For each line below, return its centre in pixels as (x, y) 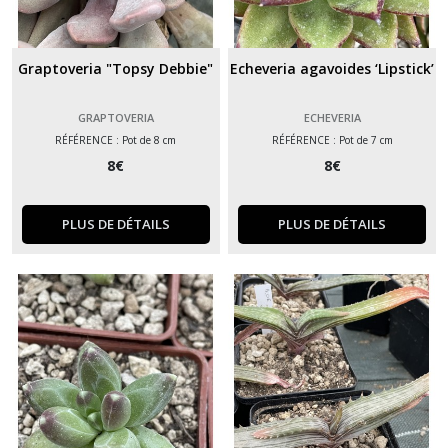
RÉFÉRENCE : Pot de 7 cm (332, 140)
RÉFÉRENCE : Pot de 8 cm (116, 140)
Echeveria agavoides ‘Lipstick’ (332, 69)
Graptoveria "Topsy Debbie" (116, 69)
